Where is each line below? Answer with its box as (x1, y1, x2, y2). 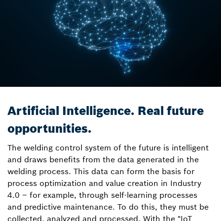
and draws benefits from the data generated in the (7, 154, 199, 164)
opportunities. (7, 121, 92, 136)
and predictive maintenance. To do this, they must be (7, 202, 209, 212)
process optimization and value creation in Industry (7, 178, 201, 188)
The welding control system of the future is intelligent (7, 143, 209, 152)
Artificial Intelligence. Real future (7, 103, 204, 118)
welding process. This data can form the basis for (7, 166, 194, 176)
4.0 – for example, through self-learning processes (7, 190, 197, 200)
